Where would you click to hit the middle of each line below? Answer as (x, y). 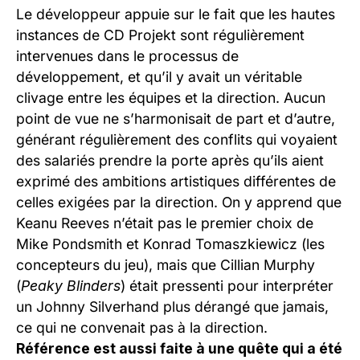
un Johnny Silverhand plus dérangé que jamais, (172, 307)
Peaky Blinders (71, 286)
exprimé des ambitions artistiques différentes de (176, 182)
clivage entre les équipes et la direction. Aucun (171, 98)
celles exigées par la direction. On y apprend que (179, 202)
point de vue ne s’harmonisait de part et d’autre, (176, 119)
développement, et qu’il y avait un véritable (159, 77)
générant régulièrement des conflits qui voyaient (177, 140)
